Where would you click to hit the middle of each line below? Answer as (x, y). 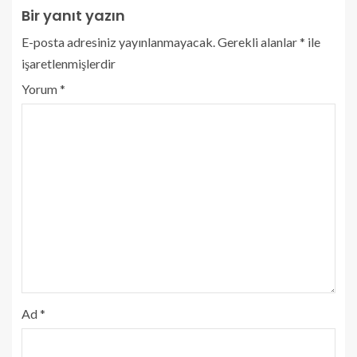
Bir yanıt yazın (73, 15)
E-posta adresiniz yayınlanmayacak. (118, 41)
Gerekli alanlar (259, 41)
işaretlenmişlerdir (69, 63)
